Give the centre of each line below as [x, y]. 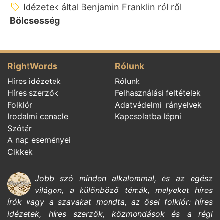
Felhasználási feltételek [158, 93]
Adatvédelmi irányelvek [158, 104]
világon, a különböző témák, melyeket [115, 190]
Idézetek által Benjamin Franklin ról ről [102, 7]
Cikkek [20, 151]
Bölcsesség [35, 20]
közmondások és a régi [162, 213]
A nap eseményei [39, 140]
